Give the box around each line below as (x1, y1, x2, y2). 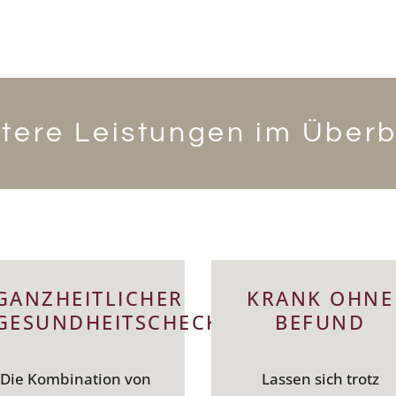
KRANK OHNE (247, 285, 394, 312)
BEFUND (275, 308, 366, 336)
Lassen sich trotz (261, 369, 379, 390)
